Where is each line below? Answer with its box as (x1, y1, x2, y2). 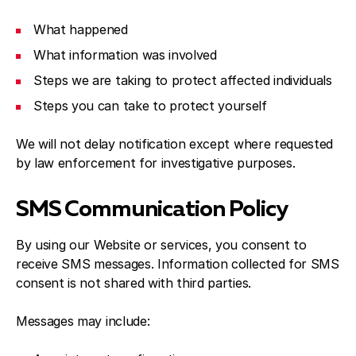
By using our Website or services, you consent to (16, 237, 307, 253)
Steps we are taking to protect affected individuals (33, 72, 332, 88)
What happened (33, 21, 128, 37)
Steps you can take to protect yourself (33, 98, 267, 114)
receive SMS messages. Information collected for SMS (16, 256, 339, 272)
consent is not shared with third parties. (16, 275, 251, 291)
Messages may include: (16, 313, 150, 329)
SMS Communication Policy (16, 199, 288, 221)
